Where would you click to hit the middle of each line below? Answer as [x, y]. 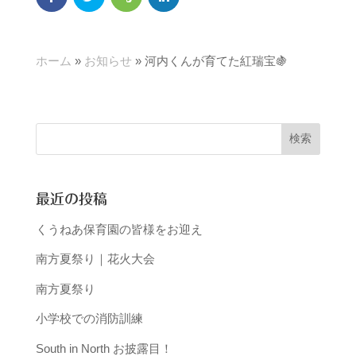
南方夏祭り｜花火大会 [95, 259]
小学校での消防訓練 [89, 319]
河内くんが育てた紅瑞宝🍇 [216, 61]
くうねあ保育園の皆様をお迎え [119, 229]
